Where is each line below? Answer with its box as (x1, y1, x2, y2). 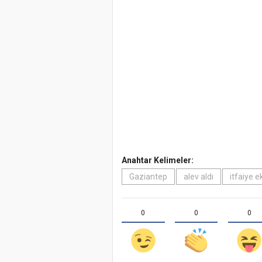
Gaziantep (129, 172, 167, 182)
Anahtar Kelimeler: (122, 156, 194, 166)
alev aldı (184, 172, 213, 182)
